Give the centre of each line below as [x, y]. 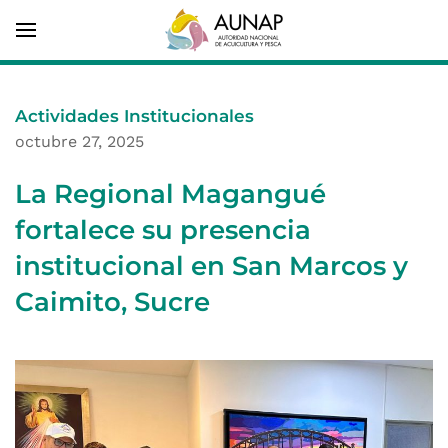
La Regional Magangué [170, 194]
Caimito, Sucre [112, 302]
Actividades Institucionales [134, 116]
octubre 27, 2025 [79, 141]
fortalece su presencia [163, 230]
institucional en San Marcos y [211, 266]
